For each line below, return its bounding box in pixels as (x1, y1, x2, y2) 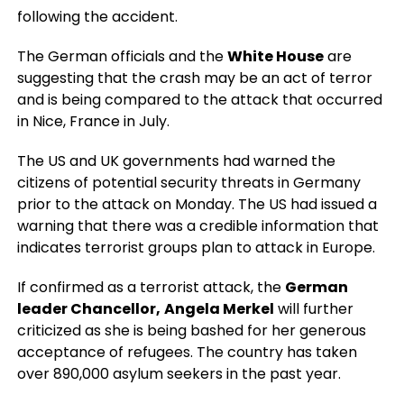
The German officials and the (16, 46, 227, 67)
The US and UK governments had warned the (16, 151, 335, 171)
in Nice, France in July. (16, 111, 170, 132)
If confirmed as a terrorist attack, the (16, 277, 285, 298)
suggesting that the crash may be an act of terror (16, 68, 372, 88)
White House (226, 46, 324, 67)
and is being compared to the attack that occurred (16, 89, 382, 110)
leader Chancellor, (16, 298, 161, 319)
